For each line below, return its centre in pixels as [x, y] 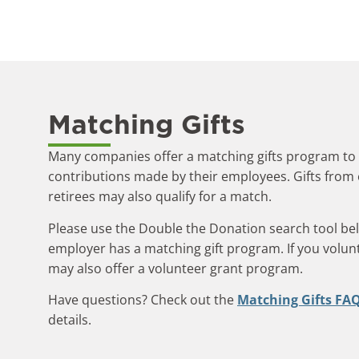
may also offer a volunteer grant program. [175, 268]
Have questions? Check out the [143, 299]
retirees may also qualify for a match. [160, 197]
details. [70, 319]
